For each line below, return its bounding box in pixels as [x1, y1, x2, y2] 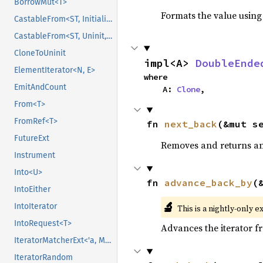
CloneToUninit [14, 48, 66, 59]
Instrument [14, 150, 55, 161]
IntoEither [14, 184, 50, 195]
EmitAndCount [14, 82, 66, 93]
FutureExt [14, 133, 49, 144]
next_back [164, 118, 217, 130]
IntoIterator [14, 201, 57, 212]
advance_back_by [164, 177, 252, 188]
